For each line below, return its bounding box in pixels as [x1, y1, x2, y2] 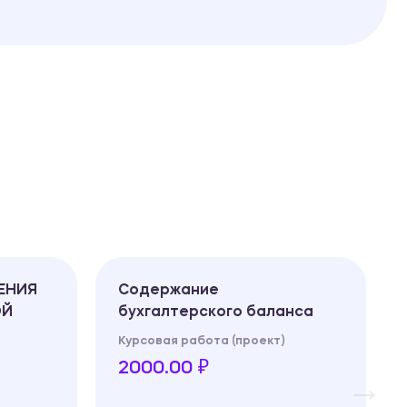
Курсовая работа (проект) [118, 334, 284, 347]
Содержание [118, 283, 219, 298]
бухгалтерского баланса [118, 304, 313, 320]
